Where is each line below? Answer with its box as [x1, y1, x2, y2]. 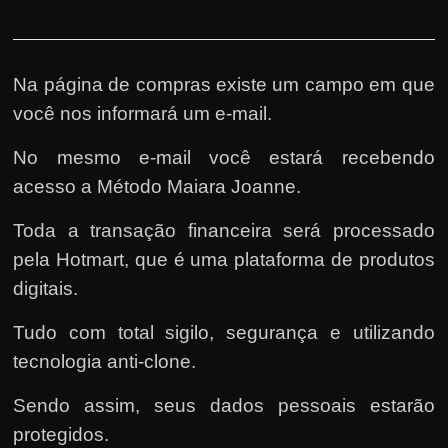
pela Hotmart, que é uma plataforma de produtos [13, 248, 435, 270]
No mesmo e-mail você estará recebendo [13, 146, 435, 168]
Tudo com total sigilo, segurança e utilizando [13, 321, 435, 343]
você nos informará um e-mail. [13, 102, 273, 124]
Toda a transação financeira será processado [13, 219, 435, 241]
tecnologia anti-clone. [13, 350, 197, 372]
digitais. [13, 277, 79, 299]
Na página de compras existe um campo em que [13, 73, 435, 95]
